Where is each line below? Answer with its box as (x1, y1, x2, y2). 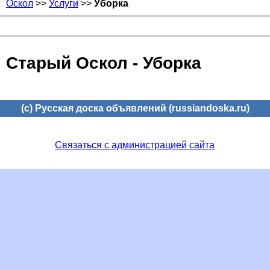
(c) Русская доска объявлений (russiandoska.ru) (20, 103, 250, 114)
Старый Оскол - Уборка (6, 54, 201, 73)
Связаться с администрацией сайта (55, 140, 215, 151)
